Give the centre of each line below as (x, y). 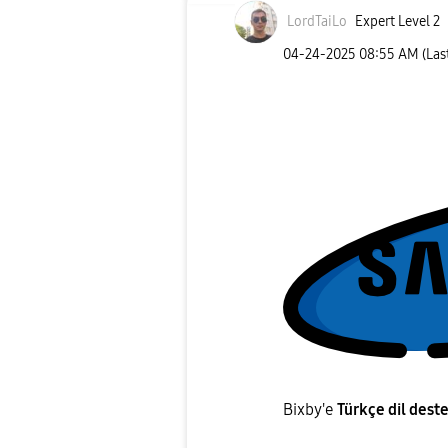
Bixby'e (310, 410)
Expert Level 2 (397, 22)
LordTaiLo (317, 22)
